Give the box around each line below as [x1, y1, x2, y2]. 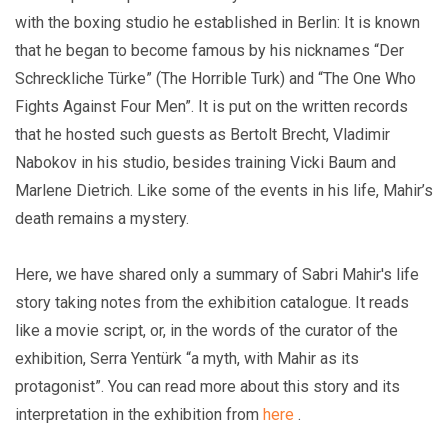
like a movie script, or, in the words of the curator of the [15, 321, 398, 341]
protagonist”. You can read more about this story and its [15, 377, 400, 397]
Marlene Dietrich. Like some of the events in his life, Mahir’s [15, 181, 433, 201]
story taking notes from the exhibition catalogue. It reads [15, 293, 409, 313]
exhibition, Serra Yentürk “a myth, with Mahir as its [15, 349, 359, 369]
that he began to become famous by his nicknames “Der [15, 41, 404, 61]
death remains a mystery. [15, 209, 189, 229]
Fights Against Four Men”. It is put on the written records [15, 97, 408, 117]
